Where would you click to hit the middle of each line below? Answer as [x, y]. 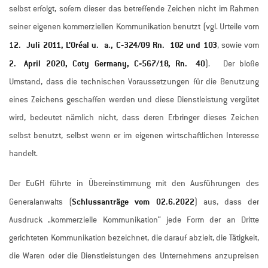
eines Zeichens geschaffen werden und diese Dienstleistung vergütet [134, 100]
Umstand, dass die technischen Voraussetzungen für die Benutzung [134, 82]
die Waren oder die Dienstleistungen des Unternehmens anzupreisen [134, 256]
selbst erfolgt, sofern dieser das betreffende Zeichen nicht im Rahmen [134, 9]
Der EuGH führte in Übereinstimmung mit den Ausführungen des [134, 184]
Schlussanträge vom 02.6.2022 [133, 202]
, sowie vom [238, 45]
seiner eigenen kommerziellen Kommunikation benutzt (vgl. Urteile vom [134, 27]
